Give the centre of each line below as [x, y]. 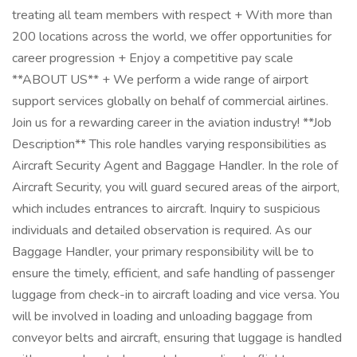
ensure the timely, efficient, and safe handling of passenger [173, 273]
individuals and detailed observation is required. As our [162, 230]
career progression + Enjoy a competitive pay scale [153, 58]
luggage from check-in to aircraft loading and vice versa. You [176, 295]
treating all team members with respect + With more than [172, 15]
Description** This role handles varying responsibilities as [169, 144]
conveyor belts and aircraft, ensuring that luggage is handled [177, 338]
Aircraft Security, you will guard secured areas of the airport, [176, 187]
